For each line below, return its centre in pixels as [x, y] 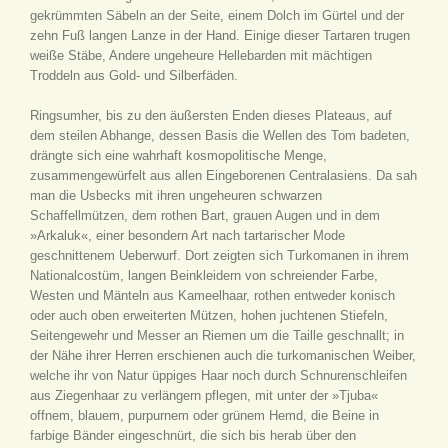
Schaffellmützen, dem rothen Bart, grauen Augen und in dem [205, 215]
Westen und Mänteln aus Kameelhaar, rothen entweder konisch [212, 295]
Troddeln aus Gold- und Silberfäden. [134, 75]
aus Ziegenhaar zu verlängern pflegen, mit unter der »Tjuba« [204, 395]
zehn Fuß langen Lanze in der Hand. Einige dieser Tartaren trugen [220, 35]
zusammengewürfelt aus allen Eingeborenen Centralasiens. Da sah [223, 175]
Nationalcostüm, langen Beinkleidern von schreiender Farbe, [204, 275]
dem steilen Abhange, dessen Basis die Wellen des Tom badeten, [220, 135]
